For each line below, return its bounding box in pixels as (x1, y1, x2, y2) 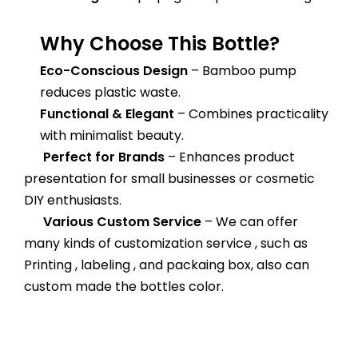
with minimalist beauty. (40, 125, 187, 145)
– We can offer (201, 212, 298, 231)
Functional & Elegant (40, 104, 174, 123)
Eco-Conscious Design (40, 61, 188, 80)
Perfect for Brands (24, 147, 165, 166)
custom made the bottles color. (24, 276, 224, 296)
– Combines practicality (174, 104, 328, 123)
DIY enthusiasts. (24, 190, 121, 209)
